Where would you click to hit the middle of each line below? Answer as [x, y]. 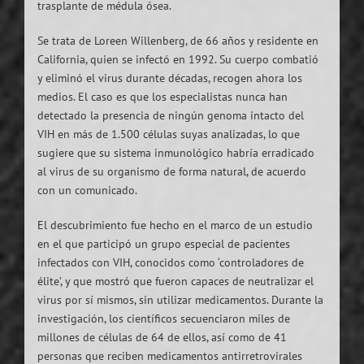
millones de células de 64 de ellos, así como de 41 [162, 337]
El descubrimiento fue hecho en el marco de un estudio [175, 225]
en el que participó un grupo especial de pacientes [163, 243]
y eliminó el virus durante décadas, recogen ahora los [169, 78]
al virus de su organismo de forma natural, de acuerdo [171, 171]
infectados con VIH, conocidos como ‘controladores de [170, 262]
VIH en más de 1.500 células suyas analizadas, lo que [168, 134]
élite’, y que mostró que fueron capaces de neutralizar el [175, 281]
